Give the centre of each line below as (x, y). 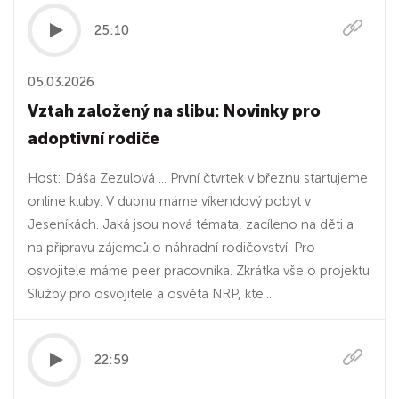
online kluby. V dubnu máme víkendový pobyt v (169, 201)
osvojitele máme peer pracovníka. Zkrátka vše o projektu (199, 271)
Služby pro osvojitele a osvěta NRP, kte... (150, 294)
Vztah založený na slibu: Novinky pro (174, 111)
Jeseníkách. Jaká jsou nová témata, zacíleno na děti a (191, 224)
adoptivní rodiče (94, 139)
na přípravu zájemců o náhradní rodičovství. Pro (171, 248)
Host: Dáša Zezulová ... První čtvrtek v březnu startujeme (198, 178)
